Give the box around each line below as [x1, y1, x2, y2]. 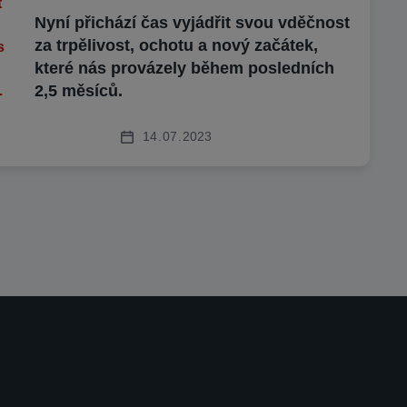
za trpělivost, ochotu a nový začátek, [35, 36, 319, 55]
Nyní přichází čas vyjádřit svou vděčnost [35, 14, 351, 32]
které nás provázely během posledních [35, 59, 335, 77]
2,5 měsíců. [35, 82, 124, 100]
